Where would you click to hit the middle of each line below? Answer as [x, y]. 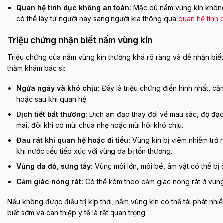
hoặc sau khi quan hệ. [52, 99]
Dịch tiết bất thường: [52, 114]
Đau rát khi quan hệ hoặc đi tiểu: [74, 140]
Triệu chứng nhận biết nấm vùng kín [80, 40]
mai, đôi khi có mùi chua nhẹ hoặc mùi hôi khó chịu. [100, 125]
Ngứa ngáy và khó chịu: [58, 88]
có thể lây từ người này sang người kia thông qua [98, 19]
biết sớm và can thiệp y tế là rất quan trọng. [77, 212]
